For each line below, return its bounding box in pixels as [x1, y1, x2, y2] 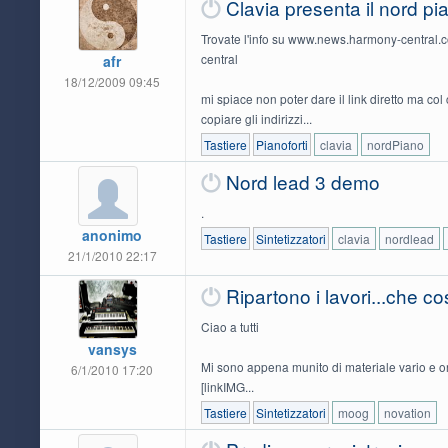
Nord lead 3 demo [225, 167, 380, 195]
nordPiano [366, 135, 424, 153]
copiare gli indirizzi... [200, 109, 312, 127]
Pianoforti [255, 135, 308, 153]
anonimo [82, 224, 143, 245]
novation [383, 403, 431, 421]
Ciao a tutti [200, 317, 259, 335]
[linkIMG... [200, 377, 254, 395]
